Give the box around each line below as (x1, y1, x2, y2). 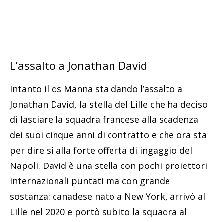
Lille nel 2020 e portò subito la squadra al (10, 205, 187, 218)
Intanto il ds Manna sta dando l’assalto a (10, 82, 182, 95)
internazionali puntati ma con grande (10, 174, 170, 187)
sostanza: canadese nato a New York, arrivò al (10, 190, 205, 202)
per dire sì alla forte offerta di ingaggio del (10, 144, 192, 156)
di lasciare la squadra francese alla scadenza (10, 113, 198, 125)
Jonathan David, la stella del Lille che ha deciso (10, 98, 208, 110)
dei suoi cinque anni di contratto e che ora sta (10, 128, 207, 141)
